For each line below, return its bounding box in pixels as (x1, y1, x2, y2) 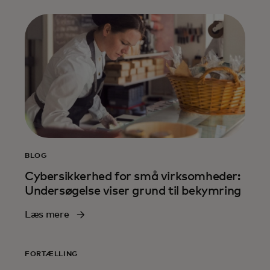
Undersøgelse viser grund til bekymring (25, 184, 241, 197)
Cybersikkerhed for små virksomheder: (25, 170, 240, 183)
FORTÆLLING (25, 250, 79, 258)
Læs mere (25, 209, 69, 219)
